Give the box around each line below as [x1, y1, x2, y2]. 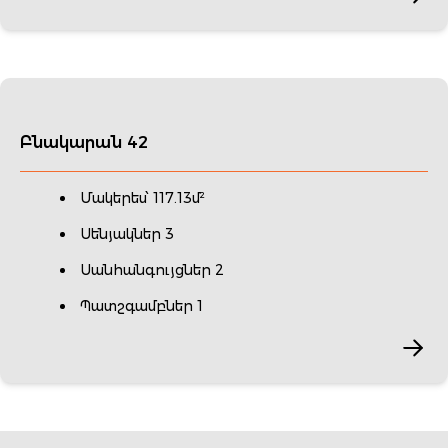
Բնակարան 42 [20, 133, 148, 152]
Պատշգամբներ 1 [80, 295, 203, 316]
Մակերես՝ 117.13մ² [80, 187, 205, 208]
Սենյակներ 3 [80, 223, 174, 244]
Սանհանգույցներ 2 [80, 259, 224, 280]
